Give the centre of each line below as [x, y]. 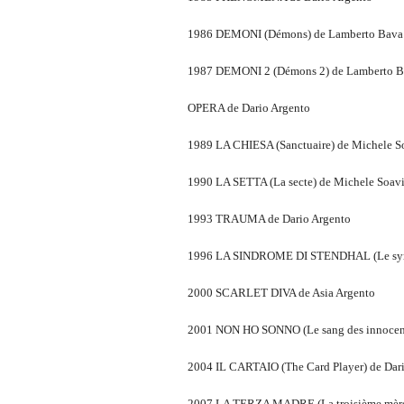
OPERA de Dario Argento [249, 107]
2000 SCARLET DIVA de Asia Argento [281, 292]
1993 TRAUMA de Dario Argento [269, 218]
